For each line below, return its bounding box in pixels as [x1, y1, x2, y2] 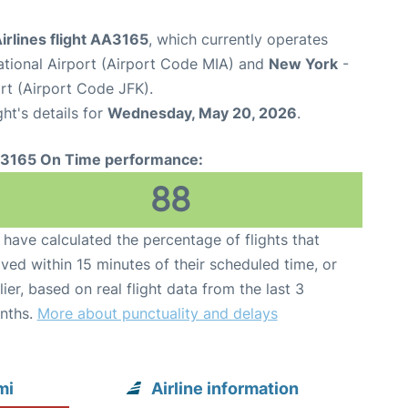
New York [269, 55, 338, 73]
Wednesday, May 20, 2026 [107, 104, 297, 122]
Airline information [151, 379, 300, 398]
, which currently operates [148, 30, 328, 48]
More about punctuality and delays [36, 304, 278, 322]
